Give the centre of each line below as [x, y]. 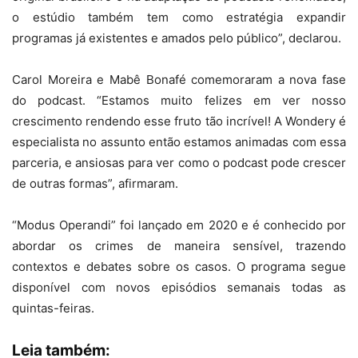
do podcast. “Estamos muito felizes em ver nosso [179, 100]
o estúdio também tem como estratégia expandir [179, 17]
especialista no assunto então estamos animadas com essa [179, 142]
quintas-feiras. [53, 308]
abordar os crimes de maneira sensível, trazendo [179, 246]
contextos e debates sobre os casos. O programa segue [179, 267]
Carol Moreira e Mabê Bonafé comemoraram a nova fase [179, 80]
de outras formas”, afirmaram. [95, 183]
